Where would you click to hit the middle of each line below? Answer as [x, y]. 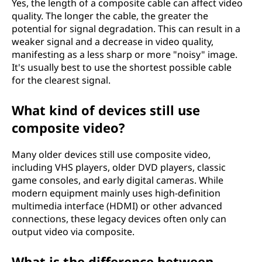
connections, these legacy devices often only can [119, 218]
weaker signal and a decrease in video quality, [113, 41]
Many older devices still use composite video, [111, 154]
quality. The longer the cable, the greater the [110, 15]
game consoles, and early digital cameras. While [118, 180]
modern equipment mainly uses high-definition [116, 193]
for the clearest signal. [61, 80]
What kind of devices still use [106, 110]
